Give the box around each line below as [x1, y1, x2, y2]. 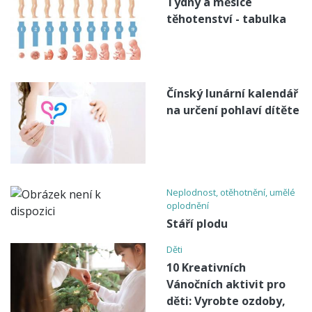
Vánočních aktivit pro [166, 276, 286, 292]
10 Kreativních [166, 260, 246, 276]
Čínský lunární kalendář [166, 85, 298, 101]
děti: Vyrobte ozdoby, [166, 293, 286, 309]
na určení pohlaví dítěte [166, 102, 299, 118]
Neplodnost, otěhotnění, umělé [166, 186, 295, 199]
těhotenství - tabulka [166, 11, 286, 27]
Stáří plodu [166, 216, 228, 232]
